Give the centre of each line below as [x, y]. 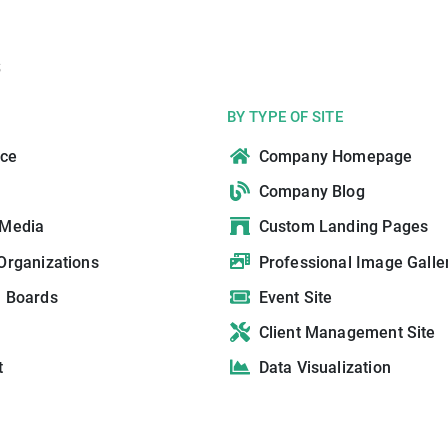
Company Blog [311, 192]
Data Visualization [324, 368]
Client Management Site [347, 333]
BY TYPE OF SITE [285, 117]
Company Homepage [335, 157]
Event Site [295, 298]
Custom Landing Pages [343, 227]
